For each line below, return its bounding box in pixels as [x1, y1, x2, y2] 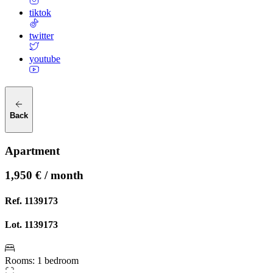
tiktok [29, 7, 51, 18]
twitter [29, 30, 54, 41]
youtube [29, 54, 60, 65]
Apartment [5, 144, 60, 157]
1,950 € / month [5, 169, 83, 182]
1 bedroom [37, 255, 79, 266]
